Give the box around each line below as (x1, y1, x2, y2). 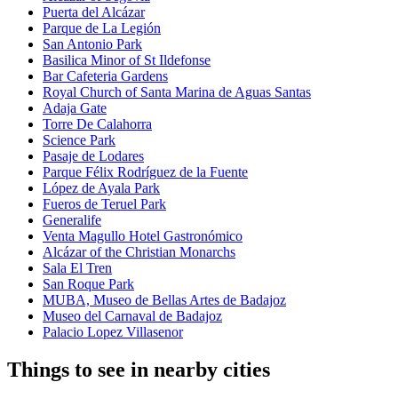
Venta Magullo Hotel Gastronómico (43, 228, 243, 244)
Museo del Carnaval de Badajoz (43, 308, 222, 324)
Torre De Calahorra (43, 116, 152, 132)
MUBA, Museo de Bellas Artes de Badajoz (43, 292, 286, 308)
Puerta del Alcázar (43, 4, 145, 20)
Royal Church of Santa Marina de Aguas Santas (43, 84, 311, 100)
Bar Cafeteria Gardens (43, 68, 168, 84)
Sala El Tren (43, 260, 112, 276)
